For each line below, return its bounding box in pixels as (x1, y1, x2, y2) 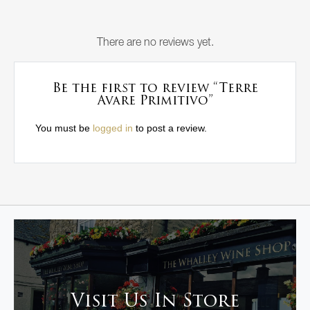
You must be (35, 122, 93, 134)
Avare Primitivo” (97, 94, 213, 108)
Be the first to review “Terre (52, 82, 258, 95)
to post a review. (133, 122, 207, 134)
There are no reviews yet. (96, 37, 214, 48)
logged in (93, 122, 133, 134)
